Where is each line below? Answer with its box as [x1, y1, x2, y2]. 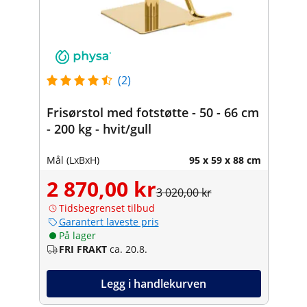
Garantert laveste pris [58, 214, 159, 228]
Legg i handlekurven [101, 275, 206, 291]
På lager [58, 228, 96, 242]
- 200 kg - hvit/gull [46, 120, 151, 137]
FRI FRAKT [58, 242, 107, 256]
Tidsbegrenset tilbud [58, 201, 155, 214]
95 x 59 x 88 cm [188, 153, 261, 167]
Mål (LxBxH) [46, 153, 99, 167]
